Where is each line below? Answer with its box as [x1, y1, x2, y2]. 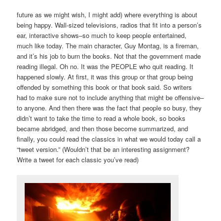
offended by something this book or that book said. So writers [17, 82, 192, 92]
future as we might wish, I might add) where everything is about [17, 10, 198, 20]
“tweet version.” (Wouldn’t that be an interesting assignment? [17, 145, 190, 154]
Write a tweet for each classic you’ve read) [17, 155, 139, 165]
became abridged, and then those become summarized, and [17, 124, 188, 134]
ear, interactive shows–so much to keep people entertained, [17, 31, 187, 40]
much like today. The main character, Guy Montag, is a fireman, [17, 41, 199, 51]
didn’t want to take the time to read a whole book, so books [17, 113, 186, 123]
